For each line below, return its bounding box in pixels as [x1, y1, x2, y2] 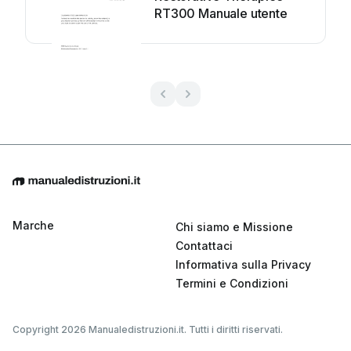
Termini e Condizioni [175, 277, 288, 291]
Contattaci [175, 239, 233, 253]
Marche [13, 219, 54, 233]
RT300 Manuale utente [154, 5, 288, 21]
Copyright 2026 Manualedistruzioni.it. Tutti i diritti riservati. [13, 324, 283, 336]
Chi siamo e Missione [175, 220, 293, 234]
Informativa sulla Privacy [175, 258, 311, 272]
